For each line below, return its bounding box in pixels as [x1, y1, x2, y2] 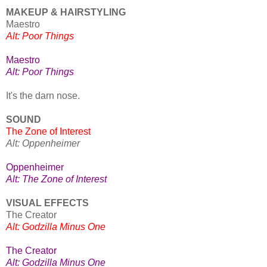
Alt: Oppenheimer [6, 138, 80, 149]
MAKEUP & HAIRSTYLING [6, 7, 128, 18]
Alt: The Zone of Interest [6, 174, 107, 185]
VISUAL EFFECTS [6, 198, 91, 209]
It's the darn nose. [6, 91, 80, 101]
